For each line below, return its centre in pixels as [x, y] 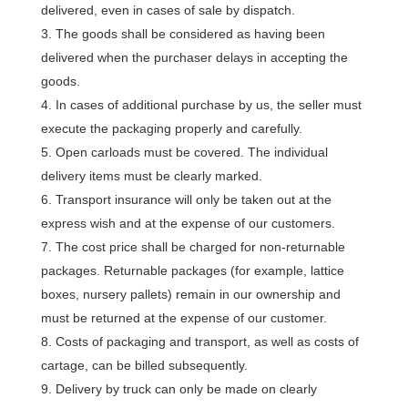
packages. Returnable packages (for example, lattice [192, 270]
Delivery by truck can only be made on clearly [186, 389]
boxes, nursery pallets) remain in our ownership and [190, 294]
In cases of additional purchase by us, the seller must [208, 105]
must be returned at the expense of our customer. [184, 318]
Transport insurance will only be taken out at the [193, 199]
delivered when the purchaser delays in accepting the [194, 57]
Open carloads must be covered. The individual [191, 152]
